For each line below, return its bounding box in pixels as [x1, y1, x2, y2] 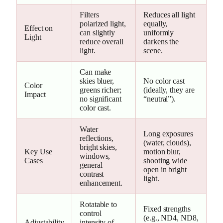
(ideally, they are [143, 85, 195, 94]
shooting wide [143, 156, 187, 165]
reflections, [80, 133, 114, 142]
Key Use [24, 147, 52, 156]
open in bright [143, 165, 187, 174]
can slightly [80, 28, 115, 37]
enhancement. [80, 178, 123, 187]
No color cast [143, 76, 185, 85]
